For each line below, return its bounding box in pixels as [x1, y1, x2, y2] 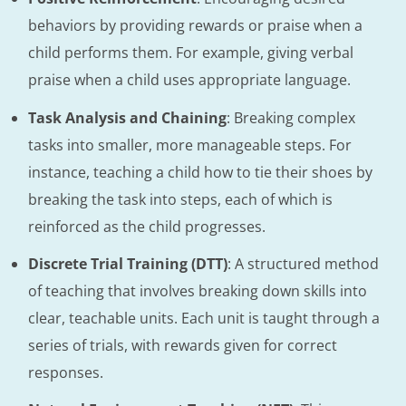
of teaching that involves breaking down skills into [28, 280, 367, 301]
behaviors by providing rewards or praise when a [28, 15, 362, 36]
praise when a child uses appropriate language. [28, 70, 351, 91]
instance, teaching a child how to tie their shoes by [28, 161, 372, 182]
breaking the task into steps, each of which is [28, 188, 333, 209]
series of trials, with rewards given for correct [28, 334, 337, 355]
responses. [28, 362, 103, 382]
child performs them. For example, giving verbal [28, 43, 353, 63]
